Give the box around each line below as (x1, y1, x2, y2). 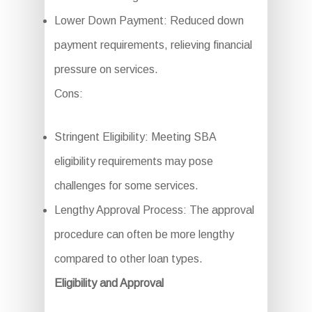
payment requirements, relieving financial (54, 39, 252, 52)
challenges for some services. (54, 180, 198, 192)
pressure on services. (54, 63, 158, 76)
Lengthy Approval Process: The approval (54, 204, 254, 217)
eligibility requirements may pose (54, 155, 213, 168)
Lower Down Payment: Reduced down (54, 15, 244, 27)
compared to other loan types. (54, 253, 203, 265)
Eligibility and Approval (54, 277, 164, 290)
